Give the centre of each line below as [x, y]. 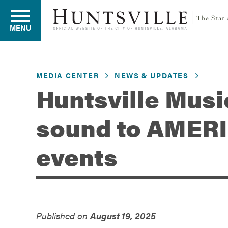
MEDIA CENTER [68, 75]
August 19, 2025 [123, 215]
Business [29, 119]
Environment [37, 196]
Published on [63, 215]
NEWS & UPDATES [152, 75]
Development [38, 158]
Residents [31, 80]
